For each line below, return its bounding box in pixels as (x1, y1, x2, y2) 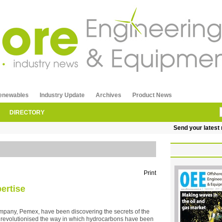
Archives (96, 91, 121, 99)
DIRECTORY (9, 109, 45, 116)
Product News (132, 91, 172, 99)
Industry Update (40, 91, 85, 99)
